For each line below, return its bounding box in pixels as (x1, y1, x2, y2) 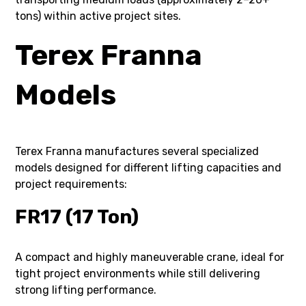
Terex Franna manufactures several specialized (15, 144, 260, 158)
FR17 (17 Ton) (15, 205, 139, 228)
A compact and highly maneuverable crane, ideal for (15, 250, 285, 264)
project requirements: (15, 177, 128, 191)
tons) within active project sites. (15, 9, 182, 23)
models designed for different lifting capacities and (15, 161, 282, 174)
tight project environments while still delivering (15, 266, 261, 280)
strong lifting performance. (15, 283, 157, 296)
